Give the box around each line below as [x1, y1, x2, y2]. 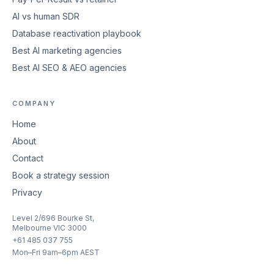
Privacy [12, 187, 42, 198]
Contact [12, 153, 43, 163]
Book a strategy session [12, 170, 109, 180]
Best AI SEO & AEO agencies [12, 62, 127, 73]
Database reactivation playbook [12, 28, 141, 39]
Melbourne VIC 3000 [12, 223, 87, 232]
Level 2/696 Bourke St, [12, 213, 94, 223]
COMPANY [12, 99, 56, 108]
